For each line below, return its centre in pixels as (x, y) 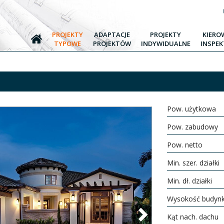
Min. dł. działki (189, 181)
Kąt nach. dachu (192, 217)
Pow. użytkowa (191, 109)
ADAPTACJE (112, 34)
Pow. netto (184, 145)
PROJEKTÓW (112, 43)
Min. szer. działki (193, 163)
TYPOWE (67, 43)
